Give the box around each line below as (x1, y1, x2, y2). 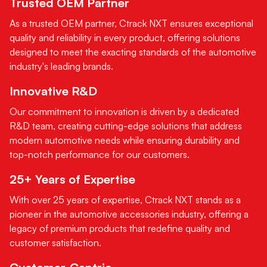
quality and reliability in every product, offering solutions (10, 31, 240, 44)
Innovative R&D (10, 83, 97, 98)
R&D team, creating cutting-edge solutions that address (10, 119, 242, 132)
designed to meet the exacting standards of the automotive (10, 45, 256, 58)
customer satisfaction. (10, 236, 101, 249)
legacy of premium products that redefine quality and (10, 222, 230, 234)
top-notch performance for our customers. (10, 148, 190, 160)
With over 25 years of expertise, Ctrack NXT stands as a (10, 193, 241, 206)
